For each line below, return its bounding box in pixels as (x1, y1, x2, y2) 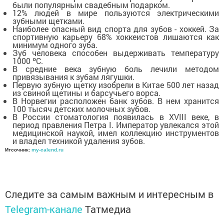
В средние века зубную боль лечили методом (12, 63, 219, 74)
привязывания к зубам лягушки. (12, 71, 134, 82)
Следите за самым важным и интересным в (5, 187, 213, 200)
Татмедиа (85, 202, 131, 215)
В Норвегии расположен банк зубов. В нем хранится (12, 95, 219, 106)
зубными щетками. (12, 15, 84, 26)
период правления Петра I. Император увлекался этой (12, 119, 219, 130)
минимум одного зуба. (12, 39, 97, 50)
